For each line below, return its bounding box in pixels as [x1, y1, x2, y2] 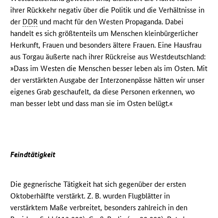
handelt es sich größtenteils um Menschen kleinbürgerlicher [10, 28, 199, 38]
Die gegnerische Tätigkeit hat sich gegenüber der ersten [10, 179, 186, 189]
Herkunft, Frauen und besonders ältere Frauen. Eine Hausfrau [10, 40, 202, 50]
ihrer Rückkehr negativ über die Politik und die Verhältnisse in [10, 5, 205, 15]
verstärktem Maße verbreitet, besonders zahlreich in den [10, 202, 188, 212]
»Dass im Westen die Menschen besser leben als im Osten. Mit [10, 63, 208, 73]
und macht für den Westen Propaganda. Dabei [37, 17, 184, 26]
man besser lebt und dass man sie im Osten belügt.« [10, 98, 173, 108]
